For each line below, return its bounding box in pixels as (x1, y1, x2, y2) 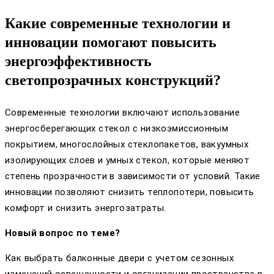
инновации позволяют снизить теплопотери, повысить (5, 186, 254, 198)
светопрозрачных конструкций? (5, 72, 221, 88)
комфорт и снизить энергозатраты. (5, 202, 166, 213)
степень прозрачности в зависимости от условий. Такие (5, 170, 261, 182)
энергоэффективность (5, 53, 152, 69)
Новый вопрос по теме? (5, 227, 120, 239)
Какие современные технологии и (5, 15, 231, 31)
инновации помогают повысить (5, 34, 217, 50)
